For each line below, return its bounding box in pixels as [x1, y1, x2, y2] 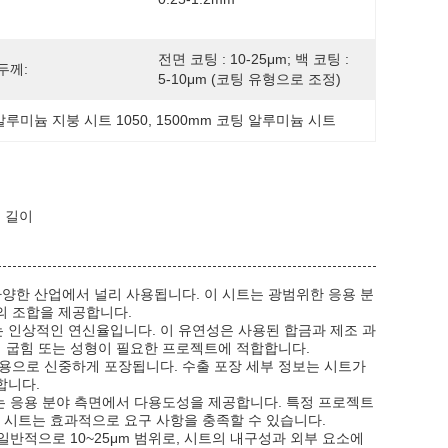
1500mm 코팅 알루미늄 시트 [156, 112, 337, 128]
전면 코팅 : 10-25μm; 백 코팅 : [158, 51, 349, 67]
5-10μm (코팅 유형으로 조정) [158, 71, 341, 87]
